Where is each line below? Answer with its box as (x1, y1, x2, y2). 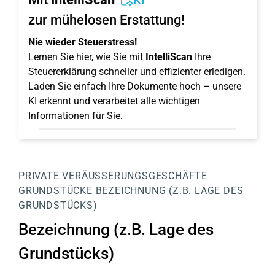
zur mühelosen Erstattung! (28, 12, 185, 28)
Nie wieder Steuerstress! (28, 36, 137, 48)
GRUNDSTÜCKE (18, 185, 93, 196)
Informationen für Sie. (28, 110, 123, 122)
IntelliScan (145, 51, 192, 63)
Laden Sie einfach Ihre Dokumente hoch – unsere (28, 80, 241, 92)
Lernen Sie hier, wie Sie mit (28, 51, 145, 63)
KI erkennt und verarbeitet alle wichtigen (28, 95, 200, 107)
